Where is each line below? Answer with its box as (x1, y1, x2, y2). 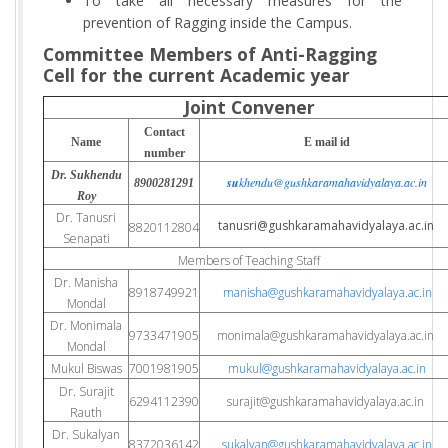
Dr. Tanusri (56, 208, 116, 226)
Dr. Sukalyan (52, 425, 120, 443)
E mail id (304, 134, 350, 149)
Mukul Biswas (50, 359, 122, 377)
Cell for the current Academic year (43, 62, 350, 87)
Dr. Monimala (50, 316, 122, 334)
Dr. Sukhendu (50, 167, 122, 182)
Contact (143, 124, 185, 139)
